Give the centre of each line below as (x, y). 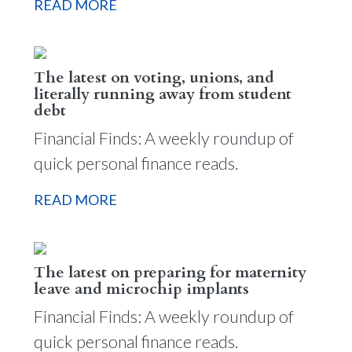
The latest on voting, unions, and (154, 77)
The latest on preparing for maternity (170, 272)
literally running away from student (162, 93)
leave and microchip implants (141, 289)
